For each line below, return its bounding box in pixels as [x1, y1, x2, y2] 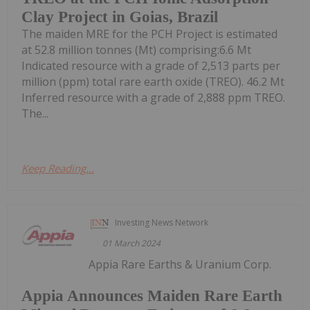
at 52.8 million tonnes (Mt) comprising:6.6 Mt [21, 42, 251, 58]
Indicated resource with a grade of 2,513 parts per [21, 58, 280, 74]
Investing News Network [115, 217, 209, 229]
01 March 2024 [102, 237, 161, 250]
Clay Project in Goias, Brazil [21, 8, 218, 26]
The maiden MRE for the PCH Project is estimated [21, 26, 277, 42]
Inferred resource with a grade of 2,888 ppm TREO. [21, 90, 285, 106]
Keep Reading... [21, 161, 94, 176]
